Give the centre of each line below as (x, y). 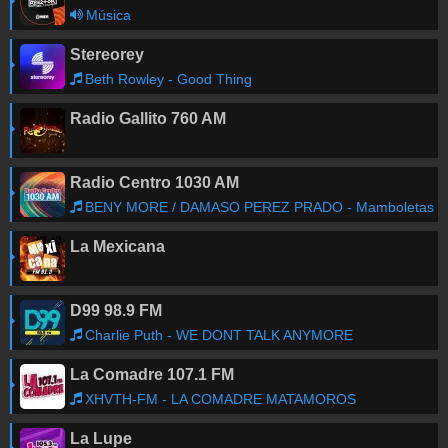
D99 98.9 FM (116, 310)
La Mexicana (117, 246)
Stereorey (107, 54)
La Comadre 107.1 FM (152, 374)
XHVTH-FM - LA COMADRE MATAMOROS (220, 399)
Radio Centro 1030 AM (154, 182)
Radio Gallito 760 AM (148, 118)
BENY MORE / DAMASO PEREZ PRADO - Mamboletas (259, 207)
